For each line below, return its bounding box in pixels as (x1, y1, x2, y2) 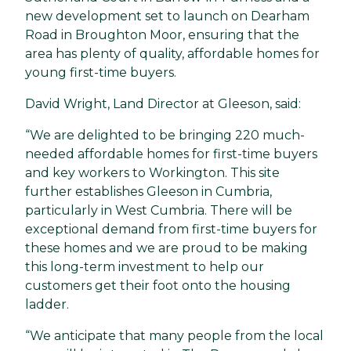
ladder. (25, 296, 69, 312)
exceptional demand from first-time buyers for (25, 221, 317, 237)
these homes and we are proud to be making (25, 240, 308, 255)
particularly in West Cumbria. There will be (25, 202, 292, 218)
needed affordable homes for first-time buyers (25, 146, 317, 161)
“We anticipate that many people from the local (25, 327, 324, 343)
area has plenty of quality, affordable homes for (25, 45, 320, 61)
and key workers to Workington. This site (25, 165, 280, 180)
